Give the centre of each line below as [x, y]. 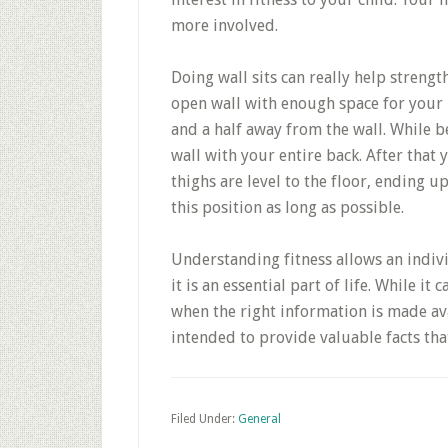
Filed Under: [204, 419]
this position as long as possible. [287, 207]
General [259, 419]
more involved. [224, 25]
